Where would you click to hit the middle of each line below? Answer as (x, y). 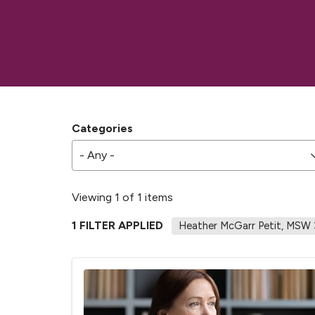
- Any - (97, 155)
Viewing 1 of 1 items (122, 197)
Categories (102, 128)
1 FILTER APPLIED (117, 226)
